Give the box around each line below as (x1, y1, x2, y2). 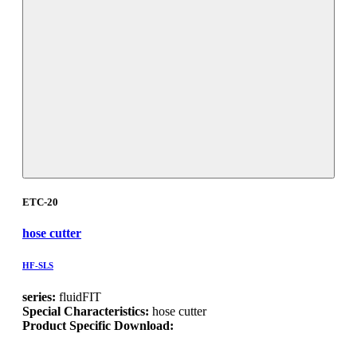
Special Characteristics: (22, 304, 152, 318)
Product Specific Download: (22, 318, 174, 332)
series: (22, 289, 56, 304)
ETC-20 (22, 195, 58, 208)
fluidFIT (56, 289, 101, 304)
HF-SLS (22, 260, 53, 270)
